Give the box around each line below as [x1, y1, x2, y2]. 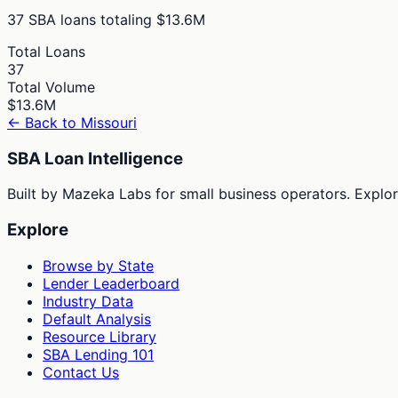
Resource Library [43, 327, 156, 346]
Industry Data [43, 291, 133, 310]
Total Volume [7, 77, 95, 96]
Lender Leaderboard [43, 274, 179, 292]
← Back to [7, 113, 81, 131]
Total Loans [7, 42, 85, 60]
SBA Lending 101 [43, 345, 154, 363]
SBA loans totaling [24, 10, 152, 28]
